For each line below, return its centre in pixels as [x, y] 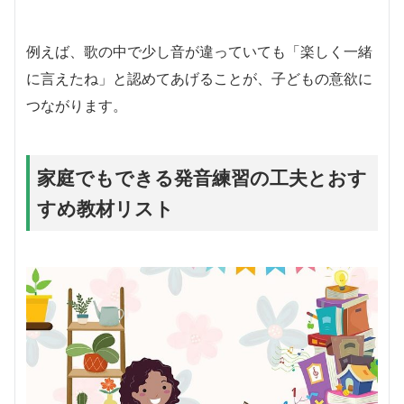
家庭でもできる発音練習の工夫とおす [202, 177]
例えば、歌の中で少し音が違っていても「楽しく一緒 [199, 51]
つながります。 [77, 105]
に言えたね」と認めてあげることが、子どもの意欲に [199, 78]
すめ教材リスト [106, 208]
